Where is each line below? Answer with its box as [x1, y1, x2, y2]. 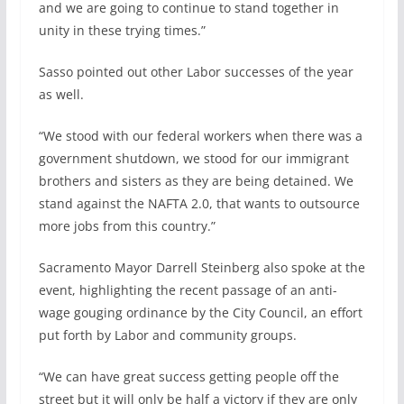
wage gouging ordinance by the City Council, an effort [38, 303, 363, 321]
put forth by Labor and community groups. [38, 326, 297, 344]
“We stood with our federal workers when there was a [38, 126, 363, 144]
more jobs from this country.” [38, 216, 216, 234]
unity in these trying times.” [38, 21, 206, 39]
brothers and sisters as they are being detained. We [38, 171, 353, 189]
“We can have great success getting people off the [38, 367, 339, 385]
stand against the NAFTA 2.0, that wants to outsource [38, 194, 360, 212]
